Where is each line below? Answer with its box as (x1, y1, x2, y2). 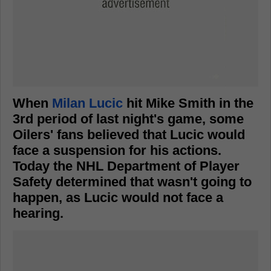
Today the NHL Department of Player (13, 158, 240, 174)
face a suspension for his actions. (13, 143, 221, 158)
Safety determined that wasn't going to (13, 174, 252, 189)
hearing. (13, 206, 64, 221)
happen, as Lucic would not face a (13, 190, 223, 205)
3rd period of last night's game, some (13, 111, 244, 126)
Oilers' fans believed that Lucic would (13, 127, 245, 142)
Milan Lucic (52, 96, 123, 111)
